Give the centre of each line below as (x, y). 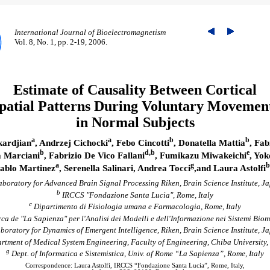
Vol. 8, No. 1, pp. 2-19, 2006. (61, 42)
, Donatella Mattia (209, 143)
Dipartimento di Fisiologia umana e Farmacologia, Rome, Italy (137, 207)
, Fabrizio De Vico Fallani (94, 156)
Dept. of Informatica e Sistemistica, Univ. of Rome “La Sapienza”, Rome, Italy (137, 254)
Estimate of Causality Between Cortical (135, 90)
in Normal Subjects (135, 123)
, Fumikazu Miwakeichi (200, 156)
